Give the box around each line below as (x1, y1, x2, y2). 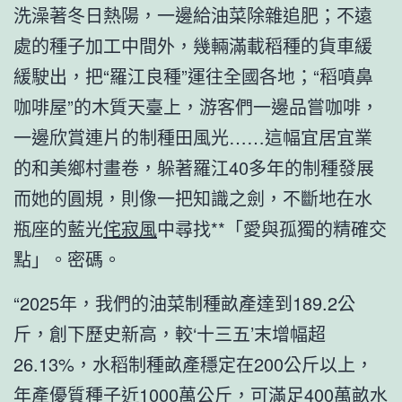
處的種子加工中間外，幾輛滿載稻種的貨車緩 (13, 31, 372, 58)
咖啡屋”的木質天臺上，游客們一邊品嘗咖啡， (13, 92, 379, 119)
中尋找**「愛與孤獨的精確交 (157, 214, 387, 241)
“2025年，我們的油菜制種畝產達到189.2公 (13, 289, 355, 316)
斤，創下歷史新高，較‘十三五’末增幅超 (13, 319, 326, 346)
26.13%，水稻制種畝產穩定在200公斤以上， (13, 350, 373, 377)
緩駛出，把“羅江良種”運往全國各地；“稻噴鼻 (13, 62, 373, 89)
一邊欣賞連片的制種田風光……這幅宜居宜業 (13, 123, 372, 150)
